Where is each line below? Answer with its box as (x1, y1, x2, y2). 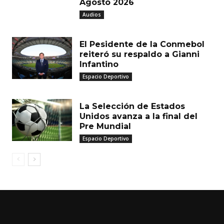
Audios (82, 11, 101, 18)
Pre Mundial (79, 121, 131, 131)
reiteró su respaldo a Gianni (79, 49, 199, 59)
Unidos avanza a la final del (79, 111, 197, 121)
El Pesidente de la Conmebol (79, 39, 204, 49)
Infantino (79, 59, 118, 69)
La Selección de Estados (79, 101, 185, 111)
